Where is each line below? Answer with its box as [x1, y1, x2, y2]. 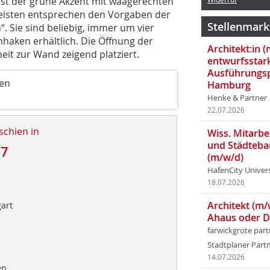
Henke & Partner [207, 93, 267, 103]
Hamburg [207, 78, 251, 92]
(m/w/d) [207, 151, 243, 164]
